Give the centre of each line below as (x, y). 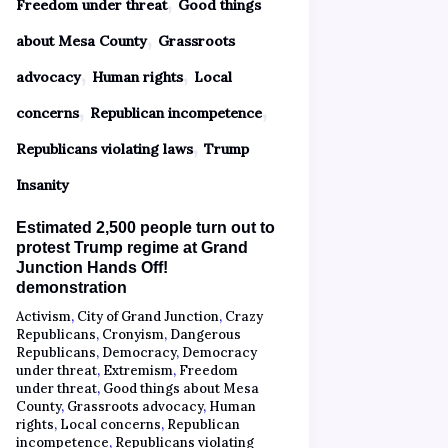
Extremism (137, 370)
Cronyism (132, 334)
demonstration (71, 287)
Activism (43, 316)
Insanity (42, 185)
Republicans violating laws (104, 149)
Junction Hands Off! (91, 267)
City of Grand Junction (147, 316)
